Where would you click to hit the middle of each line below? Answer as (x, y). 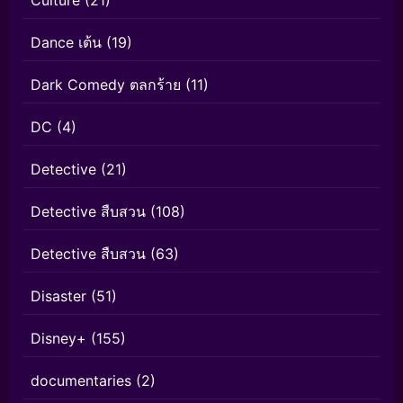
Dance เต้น (66, 43)
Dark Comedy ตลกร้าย (106, 85)
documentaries (81, 381)
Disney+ (58, 339)
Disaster (58, 296)
